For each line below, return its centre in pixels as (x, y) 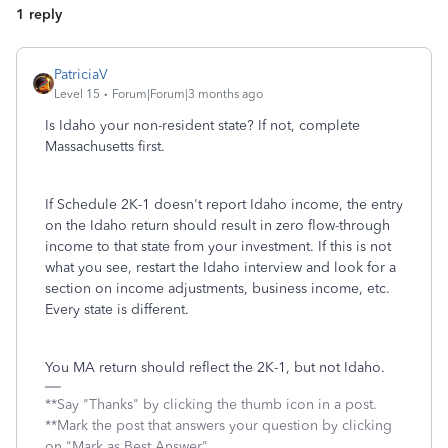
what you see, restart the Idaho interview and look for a (220, 267)
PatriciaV (81, 74)
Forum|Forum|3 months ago (187, 94)
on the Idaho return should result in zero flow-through (217, 225)
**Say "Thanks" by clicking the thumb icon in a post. (211, 404)
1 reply (39, 14)
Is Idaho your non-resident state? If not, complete (202, 125)
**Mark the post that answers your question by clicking (218, 425)
